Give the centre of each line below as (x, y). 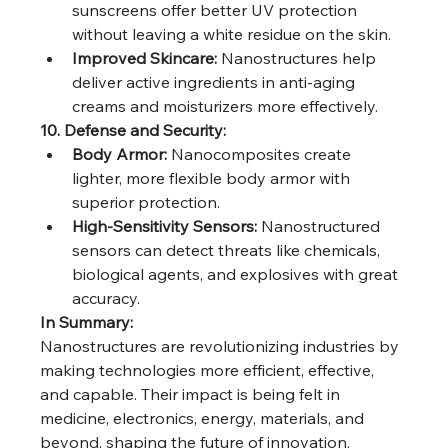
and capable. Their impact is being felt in (192, 394)
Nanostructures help (299, 58)
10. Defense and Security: (133, 130)
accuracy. (106, 298)
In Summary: (87, 322)
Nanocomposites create (261, 154)
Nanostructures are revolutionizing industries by (222, 346)
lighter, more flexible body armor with (213, 178)
